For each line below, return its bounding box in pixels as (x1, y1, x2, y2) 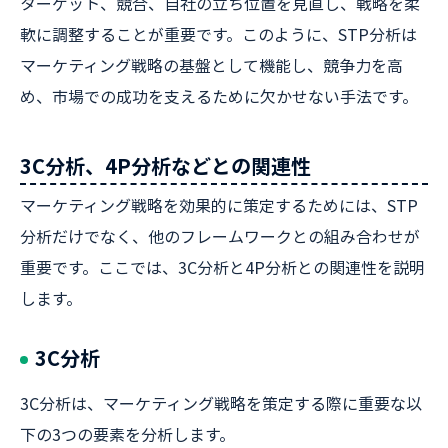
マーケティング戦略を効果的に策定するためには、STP (20, 193, 418, 217)
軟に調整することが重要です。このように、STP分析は (20, 22, 417, 46)
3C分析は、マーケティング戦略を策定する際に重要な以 (20, 391, 422, 415)
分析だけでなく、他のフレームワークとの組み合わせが (20, 224, 420, 248)
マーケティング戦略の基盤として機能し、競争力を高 (20, 53, 403, 77)
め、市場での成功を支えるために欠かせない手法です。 (20, 84, 418, 108)
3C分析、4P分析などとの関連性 (20, 151, 311, 180)
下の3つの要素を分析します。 (20, 422, 235, 446)
